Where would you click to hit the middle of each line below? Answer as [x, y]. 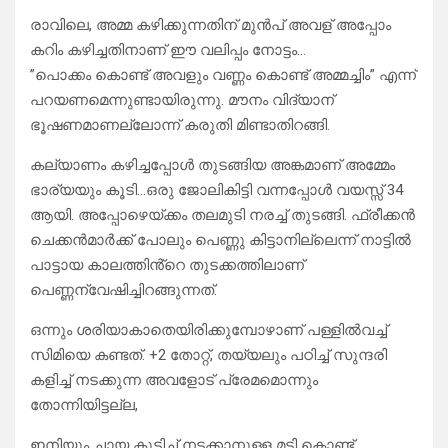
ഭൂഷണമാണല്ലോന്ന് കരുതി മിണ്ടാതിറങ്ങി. [180, 125]
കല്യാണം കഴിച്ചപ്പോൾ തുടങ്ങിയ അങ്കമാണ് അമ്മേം [212, 165]
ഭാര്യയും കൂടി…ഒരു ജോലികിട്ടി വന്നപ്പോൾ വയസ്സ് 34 [216, 190]
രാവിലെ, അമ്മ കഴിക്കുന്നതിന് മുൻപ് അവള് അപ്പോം [210, 25]
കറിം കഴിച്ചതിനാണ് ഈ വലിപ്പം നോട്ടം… [168, 50]
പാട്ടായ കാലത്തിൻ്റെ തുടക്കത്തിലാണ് [167, 265]
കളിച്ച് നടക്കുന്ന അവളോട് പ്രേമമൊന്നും [174, 380]
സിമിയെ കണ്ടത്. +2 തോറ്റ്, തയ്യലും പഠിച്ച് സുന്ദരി [208, 355]
